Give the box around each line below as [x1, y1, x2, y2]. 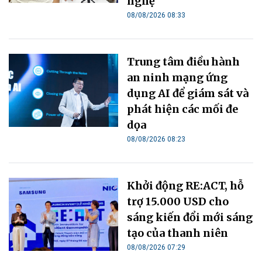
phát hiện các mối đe [127, 102, 239, 116]
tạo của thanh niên [127, 226, 229, 240]
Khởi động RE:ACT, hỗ [127, 179, 244, 193]
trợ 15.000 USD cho [127, 195, 229, 209]
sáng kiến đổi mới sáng [127, 211, 253, 225]
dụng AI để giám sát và [127, 87, 249, 101]
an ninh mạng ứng [127, 71, 228, 85]
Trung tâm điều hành [127, 55, 240, 69]
